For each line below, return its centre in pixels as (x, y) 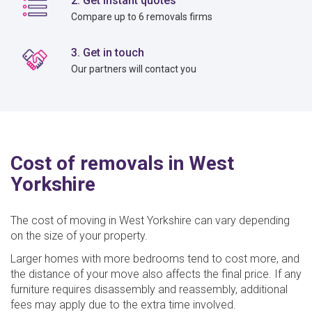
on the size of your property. (79, 235)
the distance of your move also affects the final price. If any (156, 274)
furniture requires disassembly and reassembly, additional (149, 289)
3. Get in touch (108, 52)
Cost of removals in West (122, 163)
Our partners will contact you (134, 69)
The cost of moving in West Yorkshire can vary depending (150, 220)
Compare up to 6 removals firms (142, 16)
